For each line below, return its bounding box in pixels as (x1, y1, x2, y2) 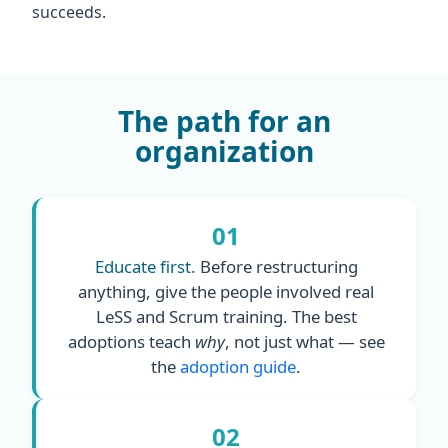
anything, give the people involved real (78, 279, 374, 303)
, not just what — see (224, 329, 385, 353)
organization (134, 131, 314, 170)
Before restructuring (195, 254, 358, 278)
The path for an (117, 101, 331, 140)
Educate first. (94, 254, 196, 278)
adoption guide (180, 354, 296, 378)
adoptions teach (67, 329, 195, 353)
